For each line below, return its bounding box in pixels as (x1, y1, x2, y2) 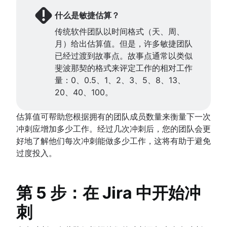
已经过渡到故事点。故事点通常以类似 (55, 50, 193, 61)
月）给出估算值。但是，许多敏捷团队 (55, 38, 193, 49)
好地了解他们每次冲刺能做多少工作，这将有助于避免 (16, 135, 211, 146)
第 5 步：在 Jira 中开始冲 (16, 182, 201, 203)
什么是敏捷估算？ (55, 10, 120, 20)
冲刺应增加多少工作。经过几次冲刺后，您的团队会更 (16, 123, 211, 134)
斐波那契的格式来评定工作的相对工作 (55, 62, 193, 73)
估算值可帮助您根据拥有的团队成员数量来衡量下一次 (16, 111, 211, 122)
